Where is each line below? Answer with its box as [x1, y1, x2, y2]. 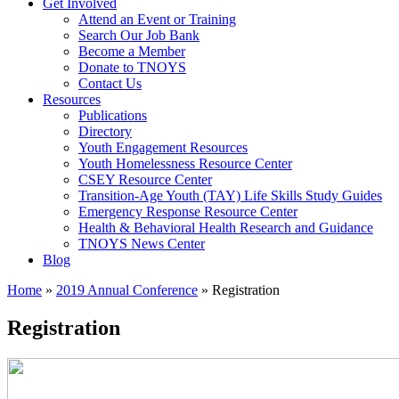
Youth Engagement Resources [78, 140, 248, 155]
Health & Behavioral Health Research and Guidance [78, 220, 373, 235]
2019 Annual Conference [56, 282, 198, 297]
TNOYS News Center [78, 236, 205, 251]
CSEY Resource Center [78, 172, 212, 187]
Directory [78, 124, 132, 139]
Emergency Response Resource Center [78, 204, 297, 219]
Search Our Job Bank [78, 28, 199, 43]
